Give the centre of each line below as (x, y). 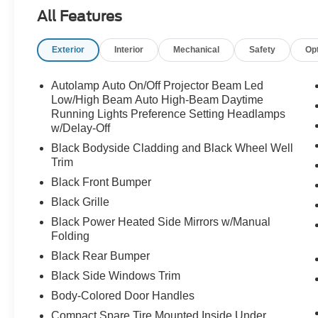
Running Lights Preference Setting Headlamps (169, 114)
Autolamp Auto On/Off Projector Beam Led (158, 86)
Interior (129, 49)
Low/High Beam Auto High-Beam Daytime (158, 100)
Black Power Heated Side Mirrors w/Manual (161, 222)
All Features (79, 16)
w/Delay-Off (81, 128)
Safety (263, 49)
